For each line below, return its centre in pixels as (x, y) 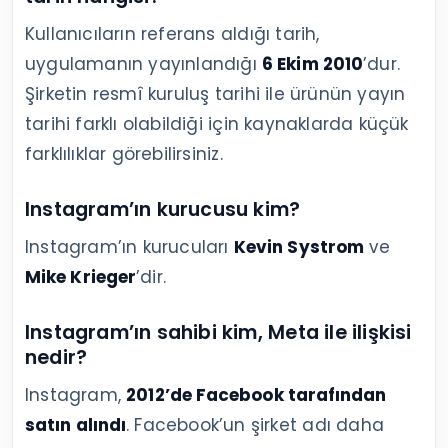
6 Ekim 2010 (313, 64)
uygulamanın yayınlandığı (144, 64)
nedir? (56, 358)
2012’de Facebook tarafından (256, 395)
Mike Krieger (81, 277)
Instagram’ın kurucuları (129, 247)
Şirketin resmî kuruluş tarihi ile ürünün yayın (215, 94)
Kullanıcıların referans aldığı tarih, (172, 34)
